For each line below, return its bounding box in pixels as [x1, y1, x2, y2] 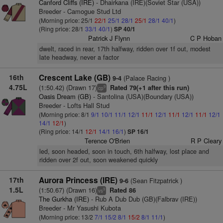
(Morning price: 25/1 [38, 16, 95, 24]
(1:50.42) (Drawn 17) [38, 83, 97, 92]
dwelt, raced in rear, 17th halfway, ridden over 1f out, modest [39, 44, 211, 53]
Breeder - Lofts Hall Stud [38, 101, 110, 110]
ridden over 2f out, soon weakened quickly [39, 155, 158, 164]
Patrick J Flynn [88, 33, 130, 43]
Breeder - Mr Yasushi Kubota [38, 203, 121, 213]
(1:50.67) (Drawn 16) [38, 185, 97, 195]
